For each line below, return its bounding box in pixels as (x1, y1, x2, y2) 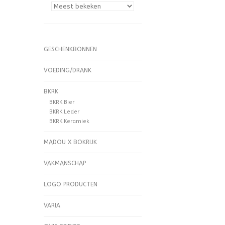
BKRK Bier (49, 99, 74, 106)
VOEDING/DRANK (44, 67, 91, 74)
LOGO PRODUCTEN (44, 181, 97, 188)
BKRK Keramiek (49, 118, 89, 125)
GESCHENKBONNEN (44, 46, 97, 53)
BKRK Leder (49, 108, 79, 116)
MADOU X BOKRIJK (44, 139, 97, 146)
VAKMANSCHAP (44, 160, 86, 167)
